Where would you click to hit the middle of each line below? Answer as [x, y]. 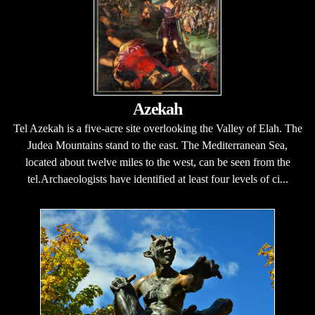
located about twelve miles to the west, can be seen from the [157, 162]
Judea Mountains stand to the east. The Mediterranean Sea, [157, 145]
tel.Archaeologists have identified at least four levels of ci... [157, 179]
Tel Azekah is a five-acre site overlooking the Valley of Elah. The [157, 128]
